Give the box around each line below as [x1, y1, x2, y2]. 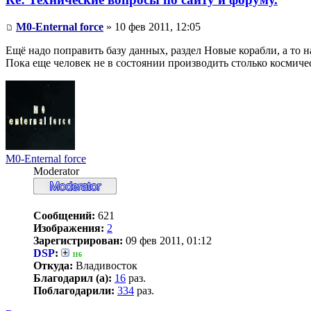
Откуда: [33, 260, 73, 272]
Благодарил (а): [33, 272, 112, 285]
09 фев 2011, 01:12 [123, 235, 212, 247]
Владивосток [73, 260, 137, 272]
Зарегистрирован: [33, 235, 123, 247]
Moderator [33, 165, 79, 178]
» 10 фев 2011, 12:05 [103, 21, 201, 33]
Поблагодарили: [33, 285, 115, 297]
